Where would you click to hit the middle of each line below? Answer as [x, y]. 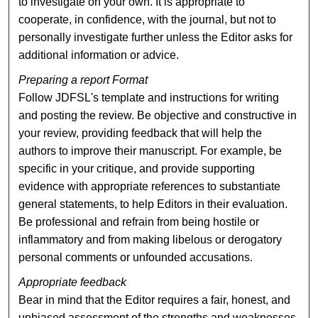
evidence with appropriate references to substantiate [150, 186]
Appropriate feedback [73, 282]
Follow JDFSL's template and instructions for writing [149, 97]
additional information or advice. [99, 55]
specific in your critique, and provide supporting [137, 168]
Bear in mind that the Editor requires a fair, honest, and [155, 300]
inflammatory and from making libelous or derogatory [150, 239]
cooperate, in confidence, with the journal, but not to [148, 19]
